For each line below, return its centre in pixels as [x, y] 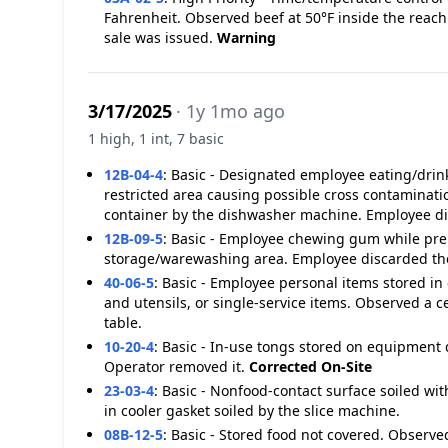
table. [123, 322]
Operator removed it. [176, 366]
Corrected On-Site [310, 366]
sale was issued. [160, 37]
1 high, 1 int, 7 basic [156, 138]
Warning [246, 37]
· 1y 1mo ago [230, 111]
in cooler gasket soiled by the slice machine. [252, 410]
